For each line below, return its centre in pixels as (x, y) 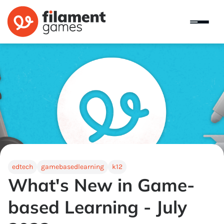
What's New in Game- (101, 185)
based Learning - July (97, 207)
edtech (22, 167)
